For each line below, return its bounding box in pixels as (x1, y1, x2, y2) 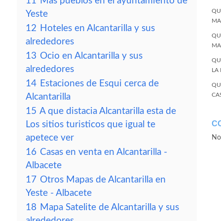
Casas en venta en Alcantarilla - (40, 147, 167, 157)
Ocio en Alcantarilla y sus (40, 51, 143, 61)
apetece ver (26, 133, 74, 143)
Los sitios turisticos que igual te (26, 120, 155, 129)
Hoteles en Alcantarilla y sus (40, 24, 155, 33)
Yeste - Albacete (26, 188, 92, 198)
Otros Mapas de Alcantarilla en (40, 175, 166, 184)
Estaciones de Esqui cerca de (40, 79, 159, 88)
